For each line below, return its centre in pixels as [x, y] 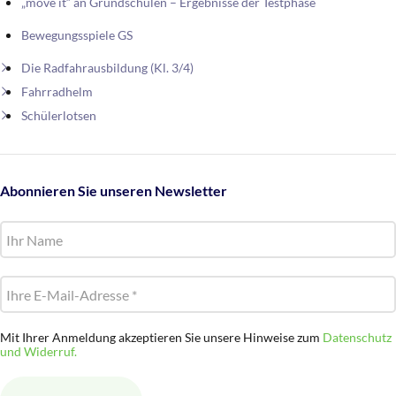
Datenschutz [357, 338]
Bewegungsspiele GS [77, 35]
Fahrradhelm [57, 92]
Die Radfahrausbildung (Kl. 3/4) [107, 68]
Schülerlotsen [59, 116]
